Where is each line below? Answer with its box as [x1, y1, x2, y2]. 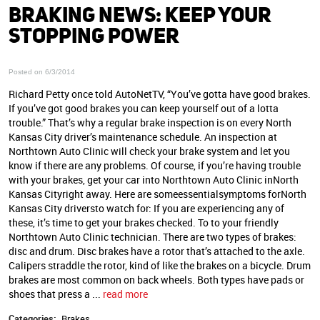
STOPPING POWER [9, 22, 179, 49]
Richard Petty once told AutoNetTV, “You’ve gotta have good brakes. [9, 87, 311, 101]
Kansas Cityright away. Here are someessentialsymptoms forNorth [9, 187, 306, 201]
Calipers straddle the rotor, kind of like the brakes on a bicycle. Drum [9, 259, 311, 273]
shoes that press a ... [9, 287, 103, 301]
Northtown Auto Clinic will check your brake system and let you [9, 144, 290, 159]
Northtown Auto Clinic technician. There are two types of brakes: [9, 230, 296, 244]
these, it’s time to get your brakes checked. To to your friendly [9, 216, 279, 230]
